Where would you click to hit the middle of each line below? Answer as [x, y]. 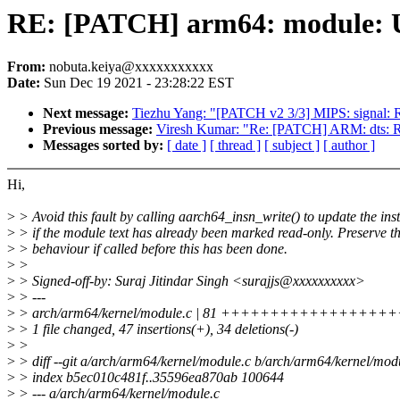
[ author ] [349, 146]
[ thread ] [235, 146]
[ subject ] [292, 146]
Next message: [87, 113]
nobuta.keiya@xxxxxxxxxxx [131, 67]
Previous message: [100, 129]
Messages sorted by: [105, 146]
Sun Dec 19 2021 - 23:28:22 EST [139, 83]
